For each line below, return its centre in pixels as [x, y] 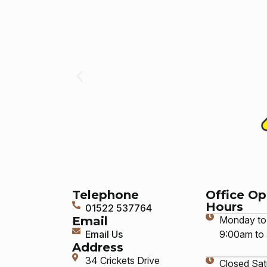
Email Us [104, 234]
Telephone [105, 195]
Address [97, 247]
